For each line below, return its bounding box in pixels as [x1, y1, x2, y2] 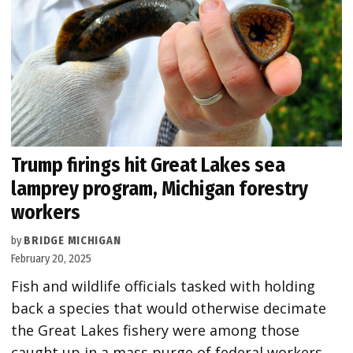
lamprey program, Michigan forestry [11, 176, 309, 202]
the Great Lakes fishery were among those [11, 321, 300, 340]
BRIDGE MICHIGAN [24, 234, 121, 248]
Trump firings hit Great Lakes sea [11, 153, 286, 178]
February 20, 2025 [11, 252, 92, 266]
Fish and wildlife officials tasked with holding [11, 277, 316, 296]
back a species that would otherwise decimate [11, 299, 327, 318]
